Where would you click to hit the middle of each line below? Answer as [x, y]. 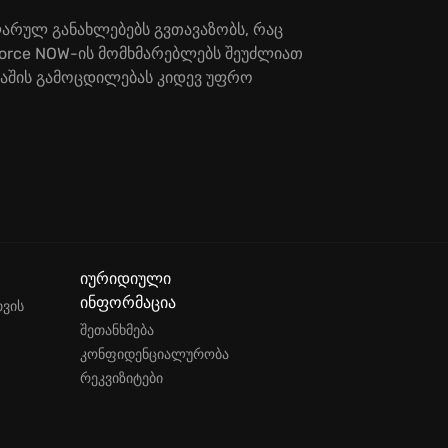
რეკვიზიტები [121, 378]
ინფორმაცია [128, 302]
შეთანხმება [117, 330]
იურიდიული [125, 278]
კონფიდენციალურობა [154, 354]
